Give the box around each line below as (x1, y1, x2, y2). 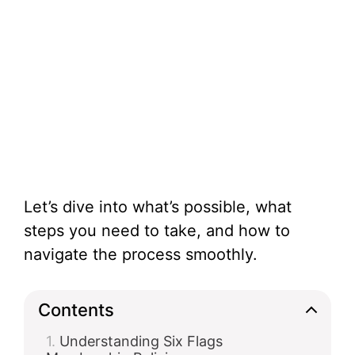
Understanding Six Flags (59, 333, 223, 349)
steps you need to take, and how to (24, 221, 290, 240)
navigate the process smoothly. (24, 245, 258, 264)
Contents (38, 299, 114, 320)
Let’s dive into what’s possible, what (24, 197, 292, 216)
